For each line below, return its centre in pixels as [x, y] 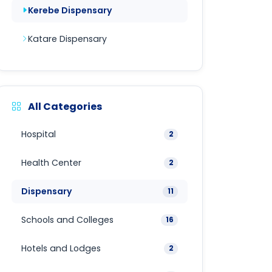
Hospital [39, 134]
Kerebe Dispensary [70, 10]
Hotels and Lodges [61, 248]
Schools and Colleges [67, 220]
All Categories [64, 107]
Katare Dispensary [67, 39]
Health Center [51, 163]
